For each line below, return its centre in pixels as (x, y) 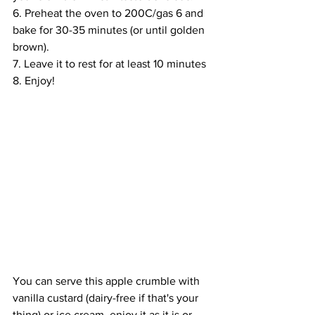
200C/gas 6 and (164, 13)
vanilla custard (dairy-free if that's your (107, 298)
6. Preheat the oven (62, 13)
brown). (31, 47)
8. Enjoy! (34, 81)
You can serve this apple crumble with (108, 281)
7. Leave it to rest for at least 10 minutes (111, 64)
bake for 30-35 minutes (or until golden (110, 30)
